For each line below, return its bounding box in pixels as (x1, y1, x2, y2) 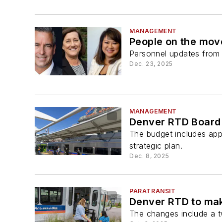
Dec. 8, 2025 (129, 152, 169, 160)
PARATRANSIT (129, 187, 176, 195)
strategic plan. (129, 140, 183, 151)
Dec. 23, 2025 (129, 60, 173, 68)
